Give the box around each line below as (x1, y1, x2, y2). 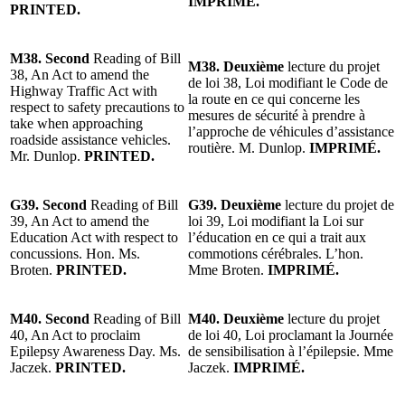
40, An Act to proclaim (10, 326, 140, 343)
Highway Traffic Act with (10, 82, 157, 99)
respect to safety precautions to (10, 99, 184, 115)
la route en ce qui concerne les (188, 90, 360, 107)
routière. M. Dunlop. (188, 139, 309, 155)
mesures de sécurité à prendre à (188, 107, 365, 123)
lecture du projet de (281, 196, 394, 212)
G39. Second (10, 196, 87, 212)
